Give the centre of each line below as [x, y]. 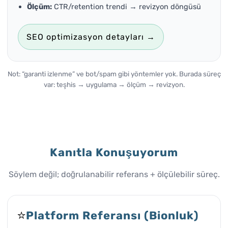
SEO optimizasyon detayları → [91, 37]
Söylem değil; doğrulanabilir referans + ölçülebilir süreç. [114, 174]
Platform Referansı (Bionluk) [112, 215]
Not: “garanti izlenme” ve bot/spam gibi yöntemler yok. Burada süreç [114, 74]
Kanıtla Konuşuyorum [114, 152]
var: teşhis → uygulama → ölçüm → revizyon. [114, 84]
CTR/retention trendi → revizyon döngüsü [126, 7]
